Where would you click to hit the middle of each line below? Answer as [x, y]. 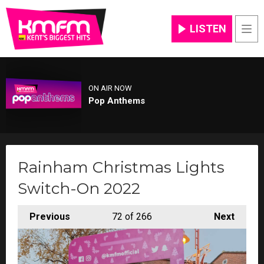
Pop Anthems [116, 101]
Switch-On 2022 [79, 188]
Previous [50, 216]
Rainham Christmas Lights [121, 167]
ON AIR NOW [110, 88]
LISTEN [208, 28]
